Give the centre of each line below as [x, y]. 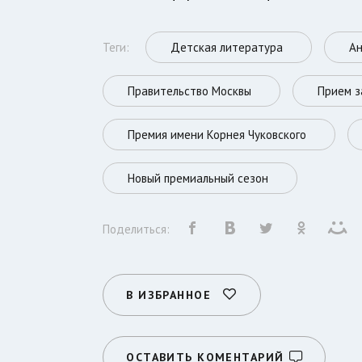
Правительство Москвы [190, 91]
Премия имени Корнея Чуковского [217, 135]
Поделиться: [137, 229]
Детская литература [227, 48]
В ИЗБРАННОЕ [169, 295]
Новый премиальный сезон [198, 179]
